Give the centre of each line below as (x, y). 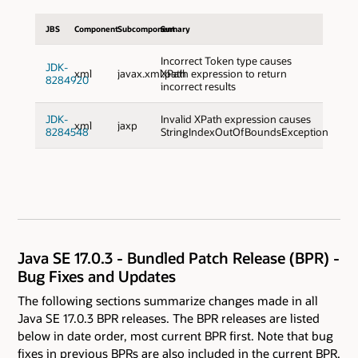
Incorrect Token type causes (226, 60)
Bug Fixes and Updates (97, 276)
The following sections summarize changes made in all (168, 300)
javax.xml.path (151, 73)
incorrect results (198, 86)
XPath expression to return (223, 73)
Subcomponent (147, 28)
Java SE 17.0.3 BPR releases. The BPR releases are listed (169, 318)
